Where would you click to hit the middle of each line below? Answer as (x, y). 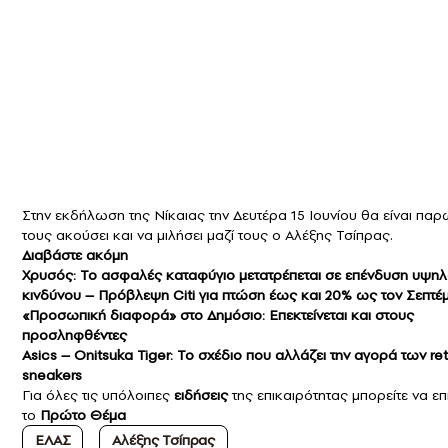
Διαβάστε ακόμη (75, 255)
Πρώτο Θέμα (83, 415)
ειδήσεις (201, 395)
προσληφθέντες (74, 335)
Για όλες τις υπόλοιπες (96, 395)
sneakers (52, 375)
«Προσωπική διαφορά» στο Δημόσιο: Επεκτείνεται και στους (218, 315)
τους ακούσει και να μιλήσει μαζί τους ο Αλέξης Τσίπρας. (207, 235)
